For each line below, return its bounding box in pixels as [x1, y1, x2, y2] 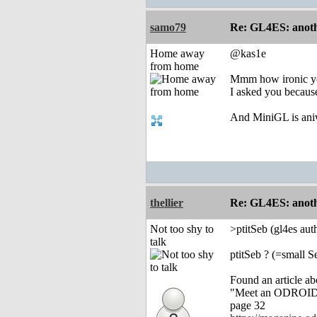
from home [150, 60, 199, 73]
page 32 [230, 299, 265, 312]
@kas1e [230, 47, 266, 60]
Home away [150, 47, 204, 60]
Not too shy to [150, 223, 214, 236]
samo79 [150, 21, 186, 34]
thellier [150, 197, 183, 209]
